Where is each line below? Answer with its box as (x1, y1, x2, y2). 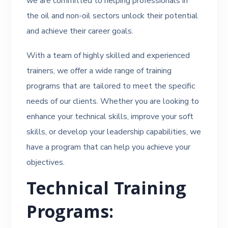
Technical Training (26, 176, 187, 206)
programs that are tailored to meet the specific (26, 80, 195, 92)
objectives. (26, 157, 65, 168)
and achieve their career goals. (26, 25, 134, 37)
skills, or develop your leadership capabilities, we (26, 126, 202, 137)
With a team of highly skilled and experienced (26, 50, 190, 61)
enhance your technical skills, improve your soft (26, 111, 194, 122)
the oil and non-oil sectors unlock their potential (26, 10, 198, 21)
